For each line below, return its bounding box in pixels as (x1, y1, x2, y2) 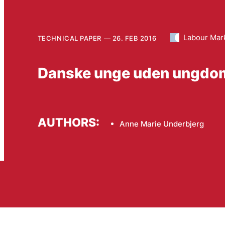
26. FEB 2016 (112, 34, 157, 42)
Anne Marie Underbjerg (119, 119, 204, 129)
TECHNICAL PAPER (37, 34, 101, 42)
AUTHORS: (37, 116, 99, 130)
